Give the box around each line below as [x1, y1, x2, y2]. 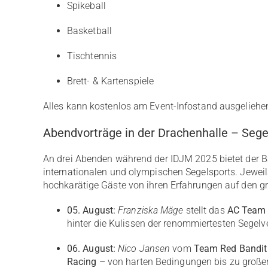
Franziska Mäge [118, 205, 184, 216]
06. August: [66, 243, 116, 254]
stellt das [183, 205, 227, 216]
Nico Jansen [118, 243, 170, 254]
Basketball [66, 25, 112, 36]
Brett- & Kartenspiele [66, 75, 154, 87]
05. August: [66, 205, 116, 216]
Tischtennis [66, 50, 117, 62]
